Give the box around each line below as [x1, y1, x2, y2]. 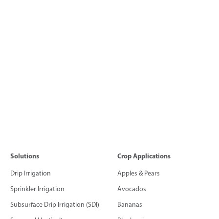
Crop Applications [117, 152, 171, 161]
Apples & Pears [117, 169, 160, 178]
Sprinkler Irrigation [10, 185, 65, 194]
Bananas [117, 200, 143, 209]
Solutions [10, 152, 39, 161]
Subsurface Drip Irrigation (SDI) [10, 200, 99, 209]
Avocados [117, 185, 147, 194]
